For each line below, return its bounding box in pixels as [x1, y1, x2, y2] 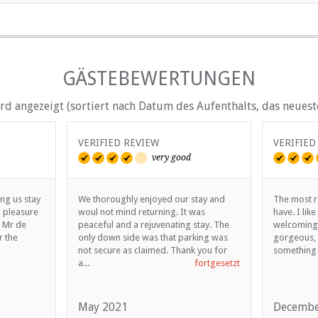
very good [152, 152, 191, 163]
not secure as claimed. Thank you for [78, 244, 227, 256]
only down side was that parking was [78, 231, 228, 243]
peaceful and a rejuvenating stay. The [78, 219, 229, 230]
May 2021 [78, 300, 128, 314]
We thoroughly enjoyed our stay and [78, 193, 225, 204]
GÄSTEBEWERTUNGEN [62, 67, 256, 89]
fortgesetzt [194, 257, 240, 268]
